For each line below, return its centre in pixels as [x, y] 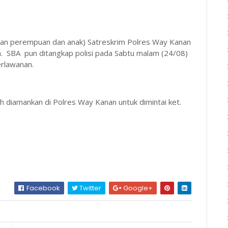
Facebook [43, 188]
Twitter [90, 188]
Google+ [137, 188]
